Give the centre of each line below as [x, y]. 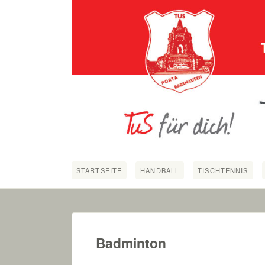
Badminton [131, 243]
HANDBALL [160, 171]
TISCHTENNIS [223, 171]
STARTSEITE [99, 171]
